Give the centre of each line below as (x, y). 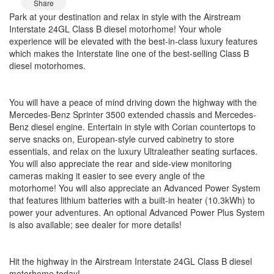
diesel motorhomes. (47, 65)
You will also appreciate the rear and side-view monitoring (120, 163)
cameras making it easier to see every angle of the (107, 175)
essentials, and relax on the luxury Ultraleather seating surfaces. (133, 151)
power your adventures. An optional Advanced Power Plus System (137, 212)
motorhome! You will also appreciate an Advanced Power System (135, 187)
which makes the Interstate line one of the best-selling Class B (129, 53)
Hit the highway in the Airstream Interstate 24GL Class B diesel (131, 261)
